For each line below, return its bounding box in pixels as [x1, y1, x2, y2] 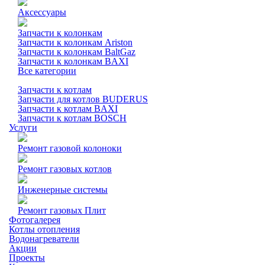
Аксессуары [18, 7, 66, 17]
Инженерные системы [18, 185, 108, 195]
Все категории [18, 66, 76, 76]
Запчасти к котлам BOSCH [18, 113, 127, 123]
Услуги [9, 122, 37, 132]
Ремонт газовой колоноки [18, 143, 122, 153]
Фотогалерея [9, 215, 60, 225]
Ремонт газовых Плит [18, 205, 106, 215]
